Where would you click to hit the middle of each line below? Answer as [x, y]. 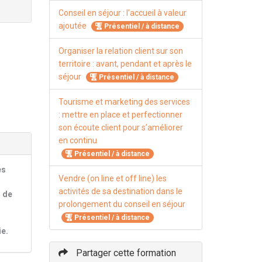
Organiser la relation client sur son [120, 51]
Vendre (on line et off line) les [112, 178]
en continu [77, 140]
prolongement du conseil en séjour [122, 204]
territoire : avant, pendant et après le [125, 64]
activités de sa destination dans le [120, 191]
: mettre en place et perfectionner [120, 115]
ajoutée [73, 26]
